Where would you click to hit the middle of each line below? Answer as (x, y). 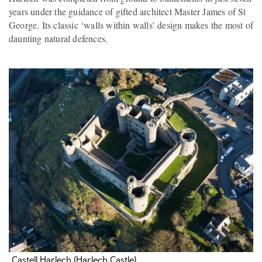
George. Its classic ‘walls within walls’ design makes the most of (131, 25)
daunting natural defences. (58, 38)
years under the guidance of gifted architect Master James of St (127, 11)
